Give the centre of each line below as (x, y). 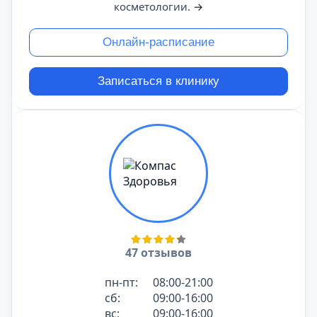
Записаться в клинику (158, 81)
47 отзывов (158, 253)
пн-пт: (121, 282)
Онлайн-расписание (158, 42)
